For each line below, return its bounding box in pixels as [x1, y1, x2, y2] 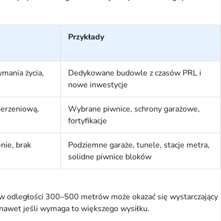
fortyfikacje [68, 115, 107, 127]
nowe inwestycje [68, 79, 128, 91]
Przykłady [68, 32, 104, 43]
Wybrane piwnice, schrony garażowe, [68, 104, 200, 115]
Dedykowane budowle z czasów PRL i [68, 68, 201, 79]
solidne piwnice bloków [68, 151, 151, 163]
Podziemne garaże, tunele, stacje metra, [68, 140, 210, 151]
